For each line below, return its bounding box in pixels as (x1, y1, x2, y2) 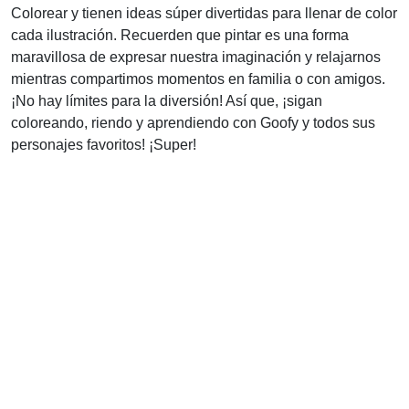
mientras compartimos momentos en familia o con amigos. (11, 71, 385, 88)
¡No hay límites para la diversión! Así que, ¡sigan (11, 93, 322, 110)
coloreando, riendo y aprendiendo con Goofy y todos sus (11, 115, 375, 131)
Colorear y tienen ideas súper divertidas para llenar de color (11, 5, 397, 22)
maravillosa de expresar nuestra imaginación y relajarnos (11, 49, 381, 66)
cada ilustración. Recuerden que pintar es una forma (11, 27, 349, 44)
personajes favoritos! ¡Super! (11, 137, 196, 153)
